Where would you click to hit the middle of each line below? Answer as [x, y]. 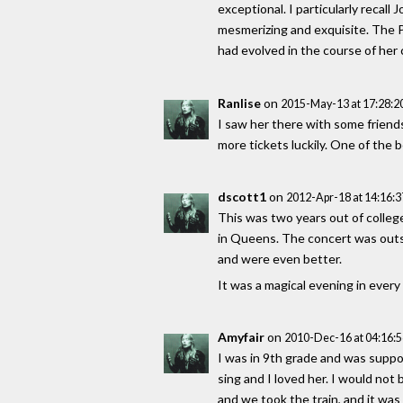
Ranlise [239, 103]
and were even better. [280, 259]
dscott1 [242, 197]
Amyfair [241, 337]
